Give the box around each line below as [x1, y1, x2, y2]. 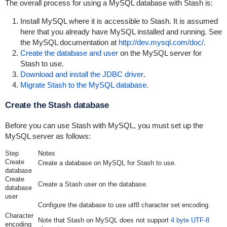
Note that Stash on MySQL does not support [37, 216, 171, 224]
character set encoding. [139, 201, 210, 209]
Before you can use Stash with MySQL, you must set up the [5, 121, 203, 130]
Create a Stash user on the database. [37, 180, 148, 188]
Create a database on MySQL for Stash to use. [37, 159, 176, 167]
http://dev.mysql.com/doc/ [118, 38, 204, 47]
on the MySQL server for [118, 49, 202, 57]
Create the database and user [20, 49, 118, 57]
